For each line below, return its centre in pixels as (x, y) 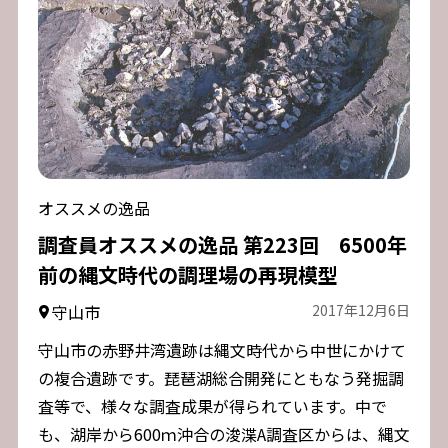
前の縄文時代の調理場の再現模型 (187, 275)
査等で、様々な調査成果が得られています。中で (212, 406)
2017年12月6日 (361, 310)
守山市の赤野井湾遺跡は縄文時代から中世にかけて (221, 350)
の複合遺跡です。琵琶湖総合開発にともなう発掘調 (220, 378)
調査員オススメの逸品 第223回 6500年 (222, 245)
